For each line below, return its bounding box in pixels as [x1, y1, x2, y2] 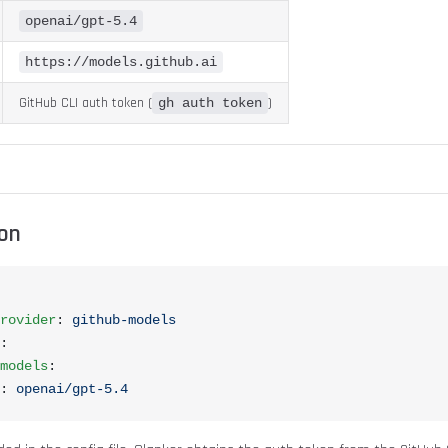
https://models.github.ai [25, 54, 217, 70]
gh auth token [158, 95, 262, 111]
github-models [72, 312, 176, 328]
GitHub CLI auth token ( [19, 94, 152, 112]
